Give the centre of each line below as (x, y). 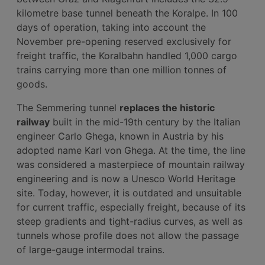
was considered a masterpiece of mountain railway (131, 164)
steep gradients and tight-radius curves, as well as (130, 221)
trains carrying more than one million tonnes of (122, 70)
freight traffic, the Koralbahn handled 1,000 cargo (127, 55)
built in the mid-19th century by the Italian (145, 122)
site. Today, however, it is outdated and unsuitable (129, 193)
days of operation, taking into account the (111, 27)
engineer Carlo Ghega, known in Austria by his (120, 136)
